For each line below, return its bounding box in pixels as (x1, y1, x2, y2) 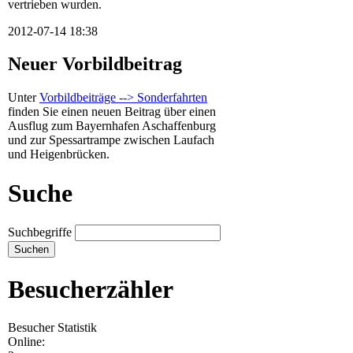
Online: (8, 335, 45, 349)
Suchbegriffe (8, 225, 72, 240)
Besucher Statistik (8, 321, 97, 335)
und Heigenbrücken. (8, 147, 110, 162)
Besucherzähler (8, 274, 173, 303)
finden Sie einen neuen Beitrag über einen (8, 105, 216, 119)
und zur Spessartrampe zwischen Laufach (8, 133, 214, 147)
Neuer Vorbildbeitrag (8, 54, 182, 75)
